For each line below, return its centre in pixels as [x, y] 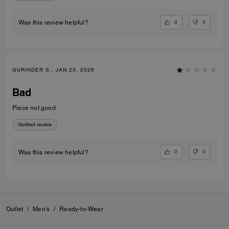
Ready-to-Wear [81, 209]
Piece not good [34, 108]
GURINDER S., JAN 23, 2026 [53, 70]
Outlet [15, 209]
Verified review [35, 125]
